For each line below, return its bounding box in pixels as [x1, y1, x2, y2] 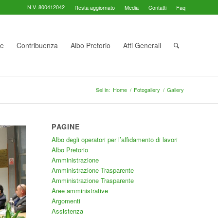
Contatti [148, 3, 166, 11]
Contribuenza [17, 40, 58, 50]
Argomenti [51, 196, 80, 205]
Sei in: [96, 86, 110, 93]
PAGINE [51, 122, 80, 131]
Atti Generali [123, 40, 161, 50]
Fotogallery [134, 86, 160, 93]
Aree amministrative [51, 186, 108, 195]
